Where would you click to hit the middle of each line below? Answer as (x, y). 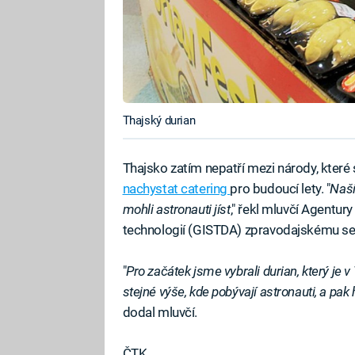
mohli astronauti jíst (176, 209)
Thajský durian (159, 120)
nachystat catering (176, 188)
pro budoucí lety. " (280, 188)
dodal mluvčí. (160, 312)
